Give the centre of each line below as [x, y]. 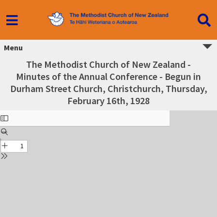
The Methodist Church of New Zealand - [108, 64]
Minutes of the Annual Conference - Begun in [108, 76]
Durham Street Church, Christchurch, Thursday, [108, 88]
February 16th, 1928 [108, 101]
